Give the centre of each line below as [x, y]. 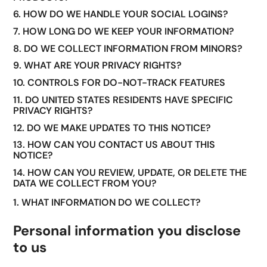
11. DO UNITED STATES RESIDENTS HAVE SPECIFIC [123, 100]
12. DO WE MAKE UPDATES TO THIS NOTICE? [112, 128]
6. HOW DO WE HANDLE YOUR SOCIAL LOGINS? [121, 14]
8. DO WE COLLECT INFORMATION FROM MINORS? [128, 48]
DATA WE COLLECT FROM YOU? [85, 184]
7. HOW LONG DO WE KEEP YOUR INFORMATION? [124, 32]
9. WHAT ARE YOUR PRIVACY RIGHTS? [98, 66]
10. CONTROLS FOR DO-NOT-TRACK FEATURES [119, 83]
